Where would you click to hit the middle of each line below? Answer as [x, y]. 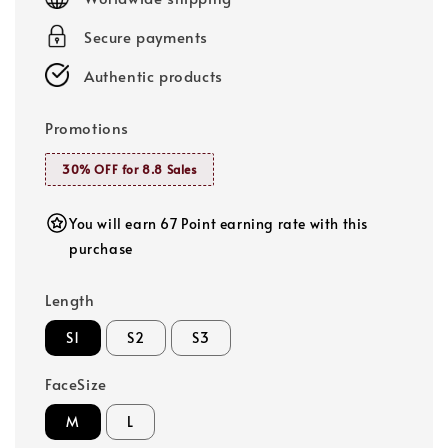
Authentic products [153, 75]
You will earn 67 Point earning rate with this [219, 223]
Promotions [87, 127]
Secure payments [146, 36]
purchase [101, 248]
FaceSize [76, 383]
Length [70, 299]
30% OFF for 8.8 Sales [129, 168]
